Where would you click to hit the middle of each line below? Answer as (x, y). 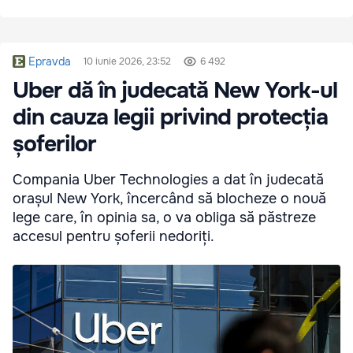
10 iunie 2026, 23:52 (127, 62)
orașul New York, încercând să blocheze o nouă (169, 199)
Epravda (50, 62)
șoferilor (54, 145)
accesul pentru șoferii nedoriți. (113, 237)
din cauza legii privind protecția (170, 118)
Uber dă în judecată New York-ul (175, 91)
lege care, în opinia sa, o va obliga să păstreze (164, 218)
